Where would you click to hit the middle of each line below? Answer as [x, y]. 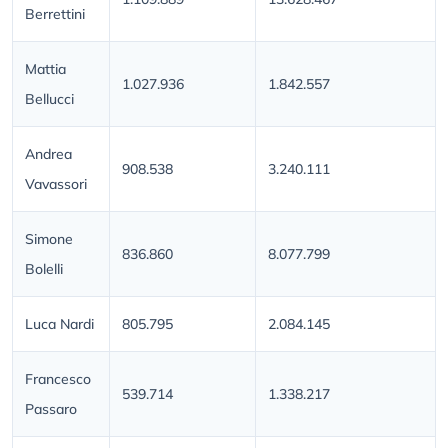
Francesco [58, 379]
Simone [49, 239]
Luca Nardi [59, 324]
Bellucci [49, 99]
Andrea [48, 154]
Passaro [51, 409]
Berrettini [55, 14]
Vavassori [56, 184]
